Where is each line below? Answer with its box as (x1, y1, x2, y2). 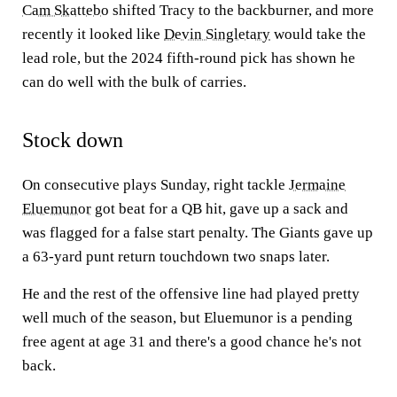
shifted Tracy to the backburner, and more (109, 2, 374, 19)
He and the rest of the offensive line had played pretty (22, 285, 360, 302)
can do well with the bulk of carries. (22, 74, 246, 90)
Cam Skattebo (22, 2, 109, 19)
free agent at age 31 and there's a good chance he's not (22, 333, 362, 350)
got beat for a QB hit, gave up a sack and (91, 200, 348, 217)
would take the (270, 26, 366, 43)
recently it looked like (22, 26, 164, 43)
